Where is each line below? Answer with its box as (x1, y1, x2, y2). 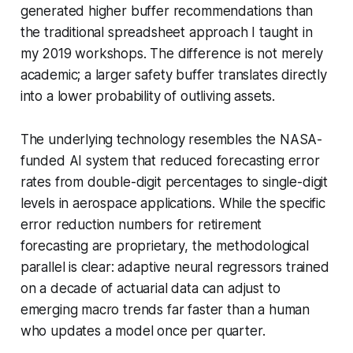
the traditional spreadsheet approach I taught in (20, 24, 313, 40)
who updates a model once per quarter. (20, 322, 266, 339)
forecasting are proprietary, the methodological (20, 237, 309, 254)
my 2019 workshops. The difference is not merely (20, 45, 323, 61)
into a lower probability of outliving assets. (20, 87, 276, 104)
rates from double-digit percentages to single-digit (20, 173, 329, 190)
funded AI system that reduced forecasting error (20, 152, 320, 169)
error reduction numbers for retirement (20, 216, 262, 232)
